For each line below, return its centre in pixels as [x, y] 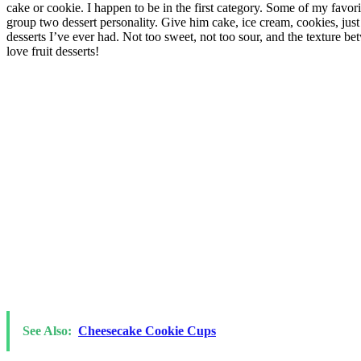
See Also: [47, 330]
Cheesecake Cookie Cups [147, 330]
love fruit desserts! [53, 51]
